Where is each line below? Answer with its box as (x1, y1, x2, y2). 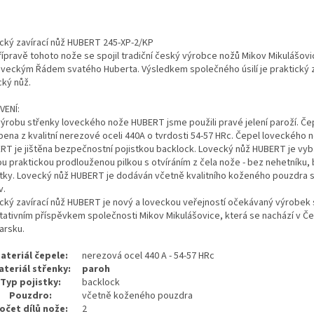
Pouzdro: (9, 289, 52, 303)
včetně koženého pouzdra (82, 289, 193, 303)
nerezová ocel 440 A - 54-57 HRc (82, 249, 214, 264)
